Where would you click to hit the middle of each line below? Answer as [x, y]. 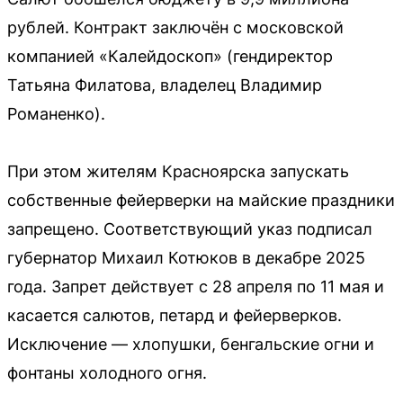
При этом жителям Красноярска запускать [178, 171]
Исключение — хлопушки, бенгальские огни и [191, 344]
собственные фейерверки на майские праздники [201, 200]
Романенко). [56, 113]
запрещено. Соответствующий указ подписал [190, 228]
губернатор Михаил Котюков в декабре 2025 [186, 257]
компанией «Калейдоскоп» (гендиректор [170, 56]
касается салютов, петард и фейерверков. [175, 315]
